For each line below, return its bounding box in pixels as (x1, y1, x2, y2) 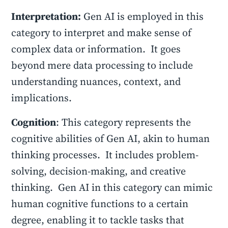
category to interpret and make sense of (11, 25, 192, 40)
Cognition (11, 115, 56, 129)
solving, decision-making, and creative (11, 164, 186, 178)
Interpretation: (11, 9, 81, 23)
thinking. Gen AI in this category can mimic (11, 180, 213, 194)
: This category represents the (56, 115, 191, 129)
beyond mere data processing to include (11, 58, 193, 72)
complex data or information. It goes (11, 42, 181, 56)
